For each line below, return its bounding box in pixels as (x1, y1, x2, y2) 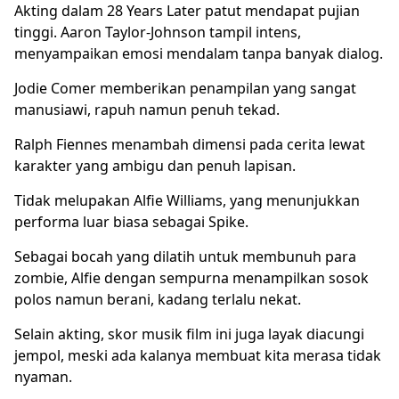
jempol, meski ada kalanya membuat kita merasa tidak (14, 345, 381, 365)
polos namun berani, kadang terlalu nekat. (14, 289, 301, 309)
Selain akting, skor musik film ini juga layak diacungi (14, 323, 364, 344)
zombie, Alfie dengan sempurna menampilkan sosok (14, 267, 369, 288)
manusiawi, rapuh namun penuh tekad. (14, 99, 280, 119)
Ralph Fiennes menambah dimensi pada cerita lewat (14, 134, 365, 154)
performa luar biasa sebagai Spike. (14, 211, 248, 232)
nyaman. (14, 366, 72, 387)
